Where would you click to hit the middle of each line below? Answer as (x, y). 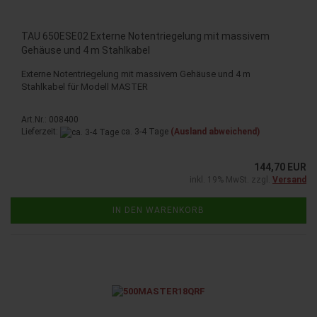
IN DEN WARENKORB (158, 210)
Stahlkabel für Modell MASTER (85, 87)
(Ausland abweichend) (215, 132)
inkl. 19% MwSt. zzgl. (231, 179)
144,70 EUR (280, 167)
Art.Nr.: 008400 (50, 120)
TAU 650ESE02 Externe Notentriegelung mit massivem (145, 36)
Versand (289, 179)
